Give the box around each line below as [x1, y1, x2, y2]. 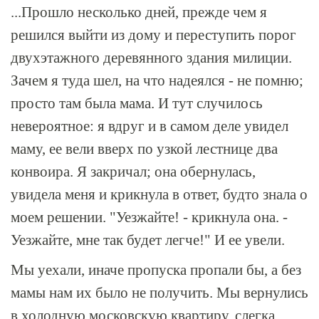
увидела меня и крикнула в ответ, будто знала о [11, 186, 308, 203]
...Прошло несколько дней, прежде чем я [11, 4, 267, 21]
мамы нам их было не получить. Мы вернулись [11, 284, 308, 301]
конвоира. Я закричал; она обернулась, [11, 163, 256, 180]
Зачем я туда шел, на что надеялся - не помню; [11, 72, 303, 89]
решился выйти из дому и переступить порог [11, 26, 296, 43]
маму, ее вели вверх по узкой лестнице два [11, 140, 278, 157]
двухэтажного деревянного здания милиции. [11, 49, 292, 66]
